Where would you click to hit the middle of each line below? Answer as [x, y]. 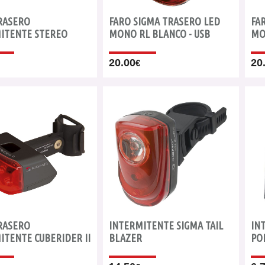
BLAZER [125, 238]
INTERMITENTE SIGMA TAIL [166, 226]
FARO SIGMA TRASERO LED [164, 22]
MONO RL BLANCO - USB [159, 34]
